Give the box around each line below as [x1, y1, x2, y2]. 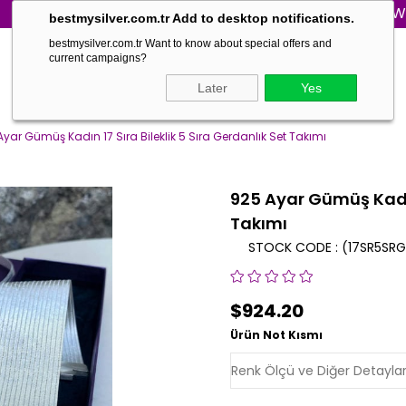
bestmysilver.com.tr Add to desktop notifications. [49, 11, 354, 25]
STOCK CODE [248, 238, 333, 256]
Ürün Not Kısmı [230, 327, 324, 343]
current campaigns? [49, 52, 147, 64]
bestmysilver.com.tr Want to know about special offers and [49, 37, 332, 50]
